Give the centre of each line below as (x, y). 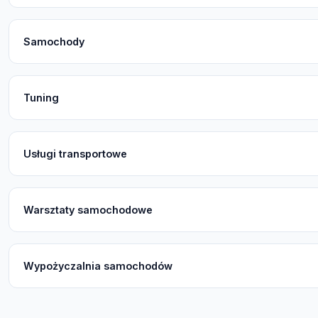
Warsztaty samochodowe (88, 210)
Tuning (41, 98)
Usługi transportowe (75, 154)
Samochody (54, 42)
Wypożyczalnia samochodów (98, 266)
